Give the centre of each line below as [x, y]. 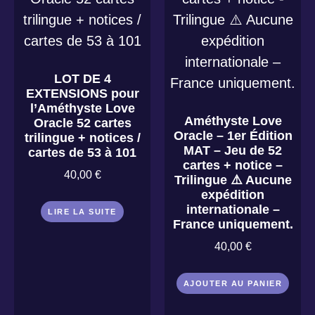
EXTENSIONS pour [82, 94]
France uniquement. [233, 224]
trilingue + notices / [82, 138]
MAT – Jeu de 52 [233, 150]
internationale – [233, 210]
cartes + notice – [233, 165]
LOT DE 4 [82, 79]
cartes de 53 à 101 [82, 153]
